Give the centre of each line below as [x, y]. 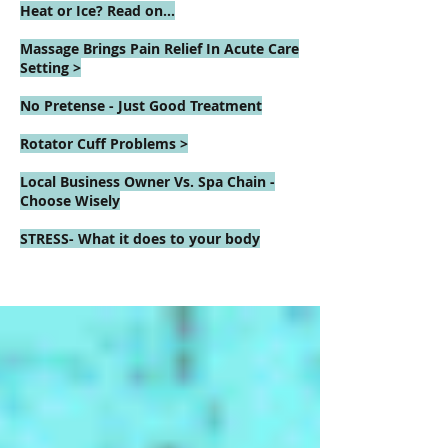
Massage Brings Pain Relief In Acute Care [159, 48]
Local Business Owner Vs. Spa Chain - [147, 181]
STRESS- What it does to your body [140, 238]
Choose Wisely [70, 200]
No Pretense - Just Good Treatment [141, 105]
